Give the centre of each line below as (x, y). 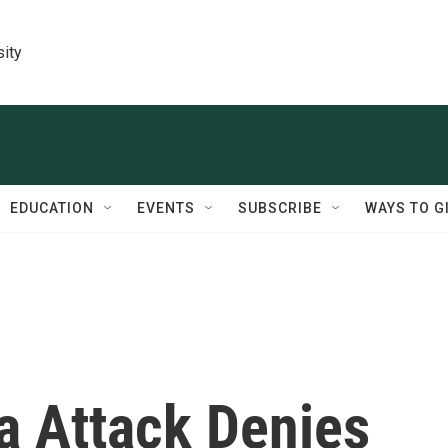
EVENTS (166, 208)
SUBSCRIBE (280, 208)
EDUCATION (52, 208)
